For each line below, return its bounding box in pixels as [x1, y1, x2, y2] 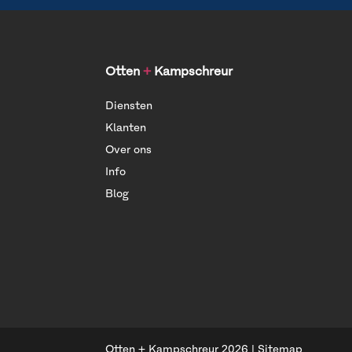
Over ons [105, 143, 152, 157]
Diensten [105, 99, 153, 113]
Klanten [105, 121, 147, 135]
